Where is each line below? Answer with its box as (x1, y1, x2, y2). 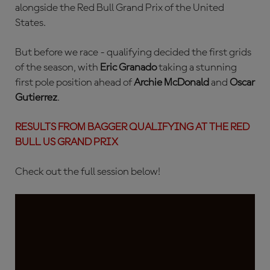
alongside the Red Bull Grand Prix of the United (15, 2, 224, 13)
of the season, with (15, 62, 100, 73)
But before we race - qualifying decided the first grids (15, 47, 251, 58)
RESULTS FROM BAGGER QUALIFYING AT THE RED (15, 122, 250, 133)
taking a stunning (159, 62, 237, 73)
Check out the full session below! (15, 166, 160, 177)
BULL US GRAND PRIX (15, 137, 118, 148)
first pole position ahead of (15, 77, 134, 88)
